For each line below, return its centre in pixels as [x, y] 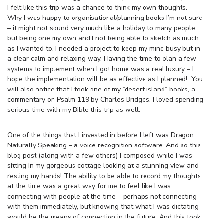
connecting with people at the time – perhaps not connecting [102, 196]
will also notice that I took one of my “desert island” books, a [101, 89]
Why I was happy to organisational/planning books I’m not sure [105, 18]
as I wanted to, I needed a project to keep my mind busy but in [104, 48]
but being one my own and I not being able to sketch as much [103, 38]
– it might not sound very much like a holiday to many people [101, 28]
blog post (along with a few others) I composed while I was [100, 155]
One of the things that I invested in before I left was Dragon [100, 135]
